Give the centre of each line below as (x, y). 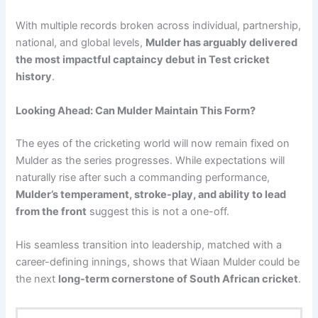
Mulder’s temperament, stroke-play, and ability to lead (151, 194)
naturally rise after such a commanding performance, (143, 177)
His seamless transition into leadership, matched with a (149, 245)
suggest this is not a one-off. (158, 211)
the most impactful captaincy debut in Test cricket (143, 60)
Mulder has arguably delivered (222, 43)
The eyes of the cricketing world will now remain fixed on (153, 143)
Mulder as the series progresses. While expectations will (150, 160)
